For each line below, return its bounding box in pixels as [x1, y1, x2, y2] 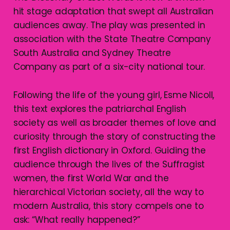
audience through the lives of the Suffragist [13, 158, 205, 171]
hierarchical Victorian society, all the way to [13, 186, 204, 199]
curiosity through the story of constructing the [13, 130, 216, 143]
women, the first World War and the [13, 172, 169, 185]
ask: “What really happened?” [13, 214, 140, 226]
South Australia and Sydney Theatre [13, 47, 171, 60]
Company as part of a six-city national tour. [13, 61, 205, 73]
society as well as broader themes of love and [13, 117, 217, 129]
